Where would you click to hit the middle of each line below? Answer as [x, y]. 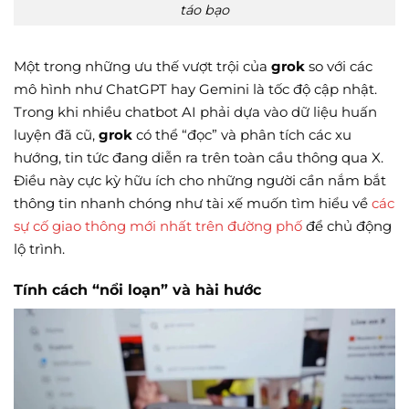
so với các [339, 67]
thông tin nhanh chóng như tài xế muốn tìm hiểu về [193, 204]
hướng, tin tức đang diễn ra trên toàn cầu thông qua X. [199, 158]
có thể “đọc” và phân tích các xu [242, 135]
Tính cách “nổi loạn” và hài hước [137, 289]
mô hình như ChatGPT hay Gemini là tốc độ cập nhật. [195, 89]
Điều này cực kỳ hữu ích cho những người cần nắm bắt [200, 181]
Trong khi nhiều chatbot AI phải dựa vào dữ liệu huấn [195, 112]
